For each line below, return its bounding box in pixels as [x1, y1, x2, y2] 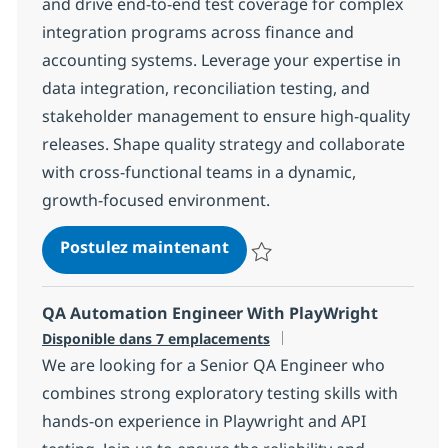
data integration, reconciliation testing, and [41, 77, 370, 100]
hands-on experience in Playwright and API [41, 410, 366, 433]
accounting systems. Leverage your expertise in [41, 49, 401, 72]
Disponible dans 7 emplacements [41, 329, 270, 349]
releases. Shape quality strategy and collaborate [41, 133, 405, 156]
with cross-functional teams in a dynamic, [41, 161, 356, 184]
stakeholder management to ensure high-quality [41, 105, 410, 128]
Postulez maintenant [59, 236, 229, 259]
